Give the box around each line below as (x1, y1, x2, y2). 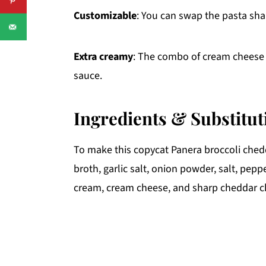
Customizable (74, 8, 137, 23)
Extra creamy (74, 49, 133, 64)
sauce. (74, 68, 102, 83)
